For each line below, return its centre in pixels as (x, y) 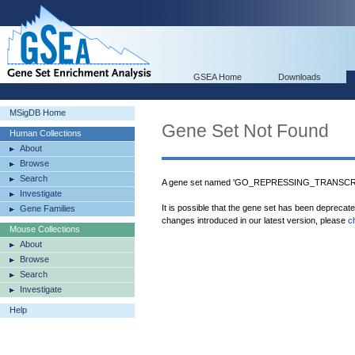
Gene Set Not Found (245, 131)
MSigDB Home (38, 113)
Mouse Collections (45, 229)
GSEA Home (218, 77)
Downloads (300, 77)
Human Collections (46, 133)
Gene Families (48, 208)
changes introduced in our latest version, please (255, 220)
